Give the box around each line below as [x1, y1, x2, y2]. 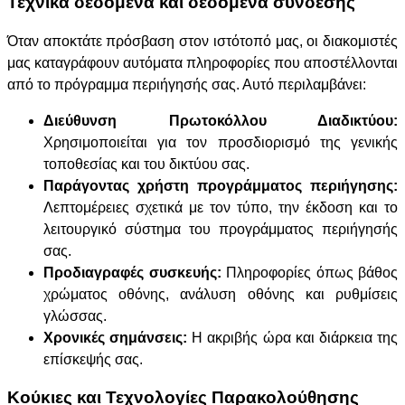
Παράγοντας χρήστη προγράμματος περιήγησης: [43, 177, 398, 193]
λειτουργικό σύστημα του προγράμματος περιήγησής [43, 221, 398, 237]
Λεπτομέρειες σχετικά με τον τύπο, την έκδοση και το [43, 199, 398, 215]
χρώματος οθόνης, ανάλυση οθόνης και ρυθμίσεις [43, 286, 398, 302]
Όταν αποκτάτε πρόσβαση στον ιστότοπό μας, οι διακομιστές [7, 33, 398, 49]
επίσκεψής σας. [43, 351, 143, 367]
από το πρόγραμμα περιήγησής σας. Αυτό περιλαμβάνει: [7, 76, 366, 92]
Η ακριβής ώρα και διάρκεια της [187, 329, 399, 345]
